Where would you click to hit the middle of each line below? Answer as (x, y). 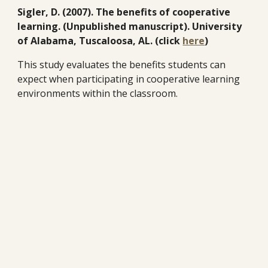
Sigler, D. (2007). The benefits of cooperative (124, 12)
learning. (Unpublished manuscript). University (130, 26)
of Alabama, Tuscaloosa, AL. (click (100, 41)
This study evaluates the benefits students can (122, 65)
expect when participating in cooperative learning (129, 79)
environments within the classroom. (98, 93)
